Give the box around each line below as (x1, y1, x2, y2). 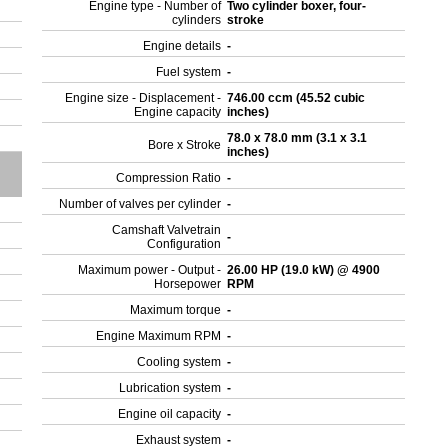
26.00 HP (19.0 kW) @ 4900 (227, 263, 381, 277)
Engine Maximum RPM (96, 329, 222, 343)
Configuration (147, 237, 222, 251)
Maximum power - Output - (78, 263, 222, 277)
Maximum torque (130, 303, 222, 317)
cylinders (172, 13, 222, 27)
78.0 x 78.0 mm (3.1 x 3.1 (227, 131, 368, 145)
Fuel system (156, 65, 222, 79)
